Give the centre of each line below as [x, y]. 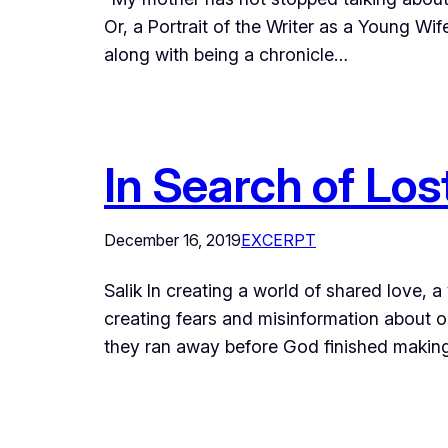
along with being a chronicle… [226, 55]
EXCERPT [278, 240]
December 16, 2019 [172, 240]
